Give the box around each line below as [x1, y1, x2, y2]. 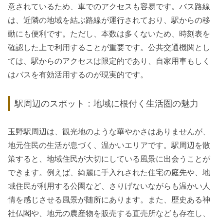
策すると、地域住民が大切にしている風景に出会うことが [8, 155, 210, 163]
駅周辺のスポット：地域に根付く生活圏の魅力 [15, 98, 199, 109]
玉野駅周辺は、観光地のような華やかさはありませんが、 [8, 127, 210, 136]
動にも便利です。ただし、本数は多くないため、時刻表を [8, 30, 210, 38]
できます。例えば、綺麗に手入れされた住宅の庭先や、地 [8, 168, 210, 177]
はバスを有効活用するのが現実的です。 [8, 71, 148, 79]
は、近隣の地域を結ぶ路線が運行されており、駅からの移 [8, 16, 210, 25]
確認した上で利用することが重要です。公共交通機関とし [8, 43, 210, 52]
